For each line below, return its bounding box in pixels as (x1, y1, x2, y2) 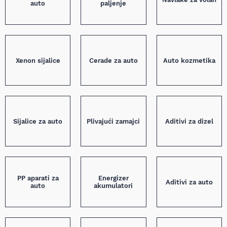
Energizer (98, 174, 129, 182)
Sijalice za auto (13, 117, 63, 125)
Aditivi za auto (165, 178, 213, 186)
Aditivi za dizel (165, 117, 213, 125)
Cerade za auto (89, 56, 138, 64)
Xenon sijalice (15, 56, 60, 64)
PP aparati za (17, 174, 59, 182)
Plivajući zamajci (87, 117, 140, 125)
